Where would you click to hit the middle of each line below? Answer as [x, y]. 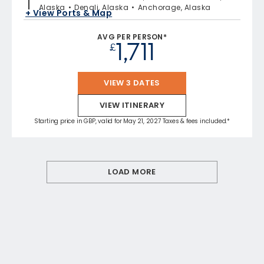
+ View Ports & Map [69, 13]
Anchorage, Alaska [174, 7]
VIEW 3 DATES [132, 82]
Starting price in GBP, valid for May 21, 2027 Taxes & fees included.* [132, 121]
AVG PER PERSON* [132, 37]
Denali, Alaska [102, 7]
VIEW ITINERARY [132, 105]
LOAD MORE [132, 171]
